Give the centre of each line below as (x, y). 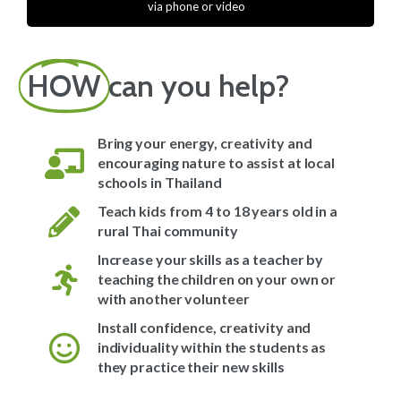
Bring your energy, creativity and (205, 143)
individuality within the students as (212, 347)
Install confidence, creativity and (204, 328)
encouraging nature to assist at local (216, 163)
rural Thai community (167, 231)
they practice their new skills (191, 367)
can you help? (199, 86)
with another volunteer (173, 299)
